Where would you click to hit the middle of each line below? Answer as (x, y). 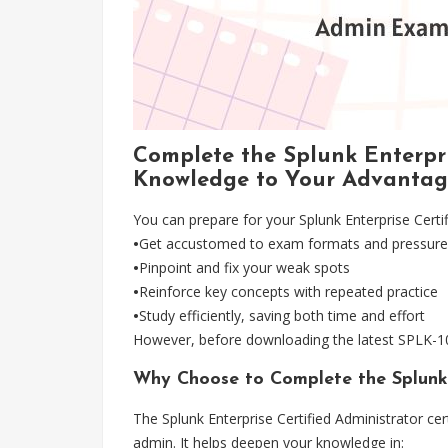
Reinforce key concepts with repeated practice (288, 291)
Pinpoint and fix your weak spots (244, 267)
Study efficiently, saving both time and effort (282, 315)
